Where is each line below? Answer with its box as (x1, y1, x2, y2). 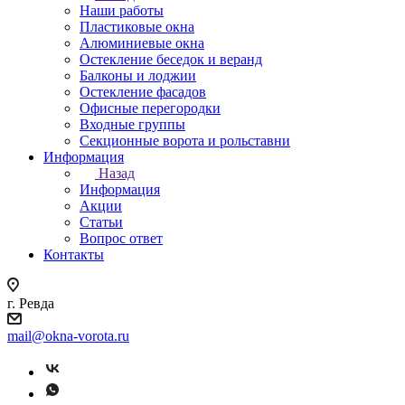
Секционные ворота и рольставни (80, 133, 290, 148)
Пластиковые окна (80, 19, 194, 34)
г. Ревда (7, 296, 54, 311)
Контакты (43, 247, 104, 262)
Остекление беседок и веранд (80, 52, 262, 67)
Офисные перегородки (80, 100, 221, 116)
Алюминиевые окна (80, 35, 204, 51)
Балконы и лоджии (80, 68, 196, 83)
